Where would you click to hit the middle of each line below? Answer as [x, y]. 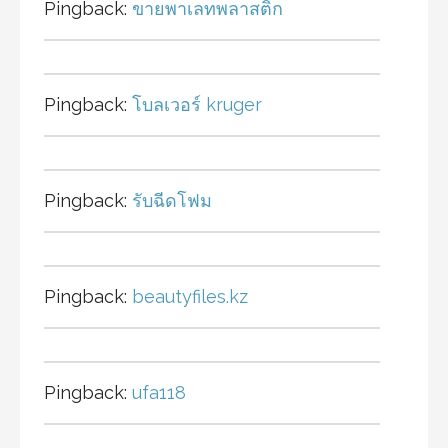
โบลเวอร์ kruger [197, 105]
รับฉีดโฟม [172, 201]
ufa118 [159, 393]
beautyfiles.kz [190, 297]
